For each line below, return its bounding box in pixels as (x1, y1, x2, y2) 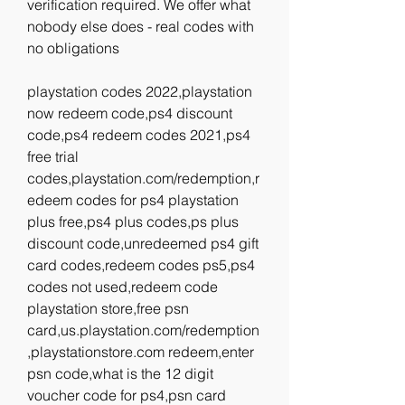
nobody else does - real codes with (27, 17, 254, 35)
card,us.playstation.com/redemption (27, 321, 259, 339)
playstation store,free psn (27, 299, 189, 317)
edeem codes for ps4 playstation (27, 191, 239, 209)
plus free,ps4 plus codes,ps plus (27, 212, 239, 231)
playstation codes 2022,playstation (27, 82, 252, 100)
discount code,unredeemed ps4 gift (27, 234, 259, 252)
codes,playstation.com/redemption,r (27, 169, 259, 187)
